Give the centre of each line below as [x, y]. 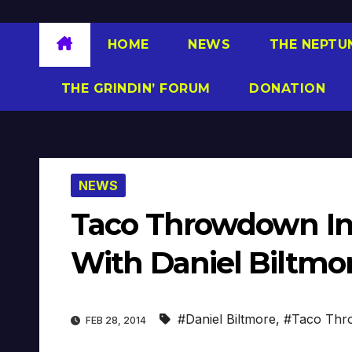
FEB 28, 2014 [116, 321]
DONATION [285, 88]
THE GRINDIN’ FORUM [134, 88]
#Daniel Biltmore [227, 319]
